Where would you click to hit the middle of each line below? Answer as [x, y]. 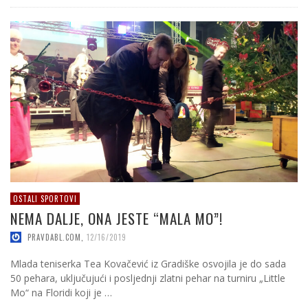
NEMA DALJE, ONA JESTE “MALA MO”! [117, 219]
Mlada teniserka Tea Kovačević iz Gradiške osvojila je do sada [148, 263]
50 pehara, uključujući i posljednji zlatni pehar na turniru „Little [148, 278]
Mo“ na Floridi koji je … [61, 292]
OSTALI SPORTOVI [45, 199]
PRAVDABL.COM [54, 237]
